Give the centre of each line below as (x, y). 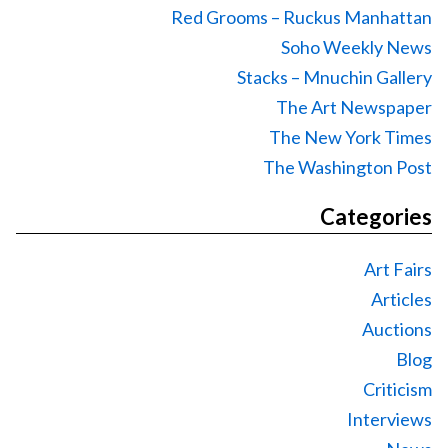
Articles (401, 298)
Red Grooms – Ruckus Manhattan (301, 16)
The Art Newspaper (354, 106)
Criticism (397, 388)
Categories (376, 216)
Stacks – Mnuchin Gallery (334, 76)
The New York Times (350, 136)
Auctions (397, 328)
